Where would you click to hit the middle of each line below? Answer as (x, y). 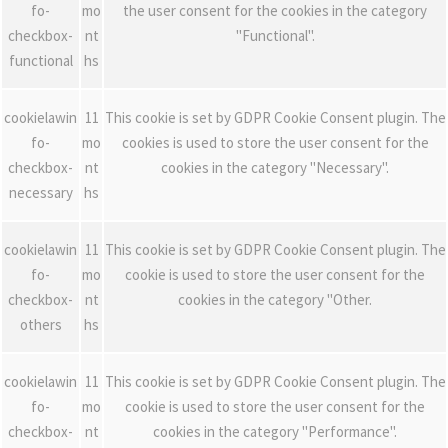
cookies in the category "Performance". (275, 431)
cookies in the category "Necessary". (275, 167)
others (40, 324)
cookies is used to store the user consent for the (275, 142)
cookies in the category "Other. (275, 299)
